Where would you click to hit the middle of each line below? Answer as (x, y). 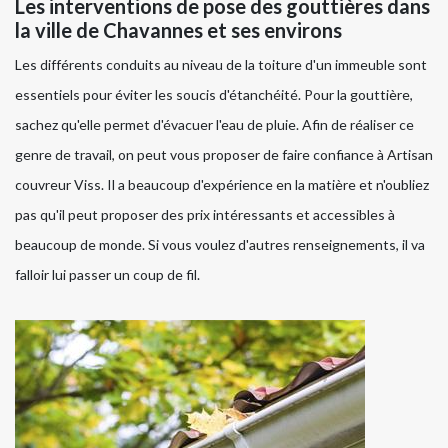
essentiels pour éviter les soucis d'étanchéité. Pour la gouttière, (214, 95)
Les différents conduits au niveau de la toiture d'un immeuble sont (221, 65)
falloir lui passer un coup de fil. (107, 275)
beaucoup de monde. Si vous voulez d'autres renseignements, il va (220, 245)
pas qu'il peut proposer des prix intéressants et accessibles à (205, 215)
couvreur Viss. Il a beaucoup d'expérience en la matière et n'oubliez (222, 185)
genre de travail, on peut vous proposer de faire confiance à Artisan (224, 155)
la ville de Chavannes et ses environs (178, 30)
